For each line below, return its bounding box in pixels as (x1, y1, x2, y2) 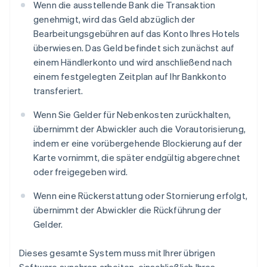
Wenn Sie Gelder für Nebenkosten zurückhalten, (33, 108, 231, 121)
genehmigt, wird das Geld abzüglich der (33, 13, 195, 26)
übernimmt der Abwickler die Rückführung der (33, 204, 222, 216)
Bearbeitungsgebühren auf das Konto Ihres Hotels (33, 27, 240, 40)
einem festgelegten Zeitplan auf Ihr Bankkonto (33, 70, 227, 83)
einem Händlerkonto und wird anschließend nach (33, 56, 232, 69)
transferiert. (33, 85, 83, 97)
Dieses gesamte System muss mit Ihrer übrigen (19, 247, 215, 259)
